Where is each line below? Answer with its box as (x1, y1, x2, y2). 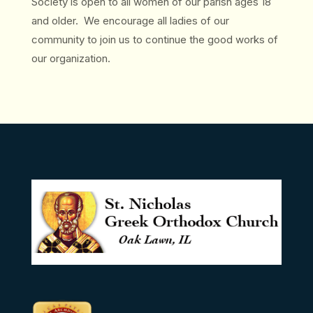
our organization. (31, 52, 110, 65)
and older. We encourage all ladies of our (31, 14, 229, 27)
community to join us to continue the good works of (31, 33, 278, 46)
